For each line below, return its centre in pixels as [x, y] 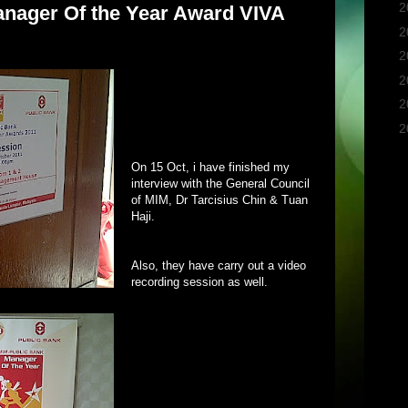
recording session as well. [199, 281]
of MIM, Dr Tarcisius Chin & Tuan [219, 199]
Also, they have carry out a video [219, 265]
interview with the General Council [220, 183]
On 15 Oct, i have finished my [210, 167]
